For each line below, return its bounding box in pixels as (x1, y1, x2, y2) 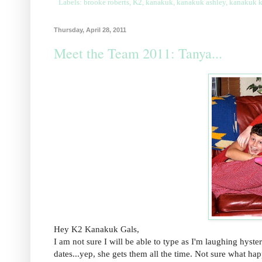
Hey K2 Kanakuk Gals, (54, 224, 139, 235)
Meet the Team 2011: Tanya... (54, 44, 222, 63)
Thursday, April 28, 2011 (54, 26, 126, 34)
